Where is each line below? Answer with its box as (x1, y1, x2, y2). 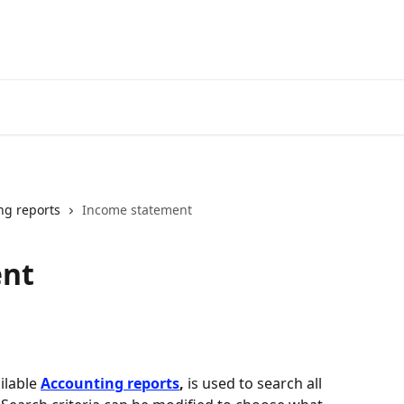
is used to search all (184, 373, 326, 394)
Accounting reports (41, 373, 179, 394)
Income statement (82, 201, 192, 218)
